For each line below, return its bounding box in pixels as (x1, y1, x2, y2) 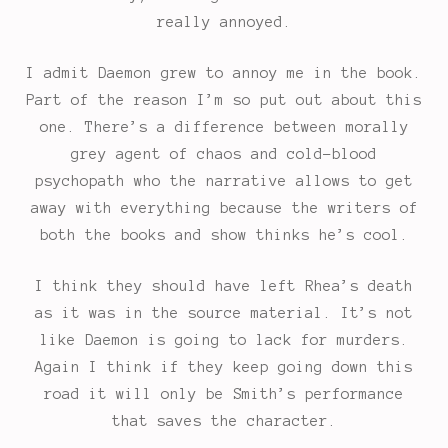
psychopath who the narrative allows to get (35, 173, 413, 190)
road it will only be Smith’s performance (44, 386, 404, 403)
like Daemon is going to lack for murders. (39, 332, 409, 349)
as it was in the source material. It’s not (35, 305, 413, 322)
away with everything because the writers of (30, 200, 418, 217)
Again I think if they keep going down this (35, 359, 413, 376)
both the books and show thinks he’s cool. (39, 227, 409, 244)
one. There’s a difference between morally (39, 119, 409, 136)
